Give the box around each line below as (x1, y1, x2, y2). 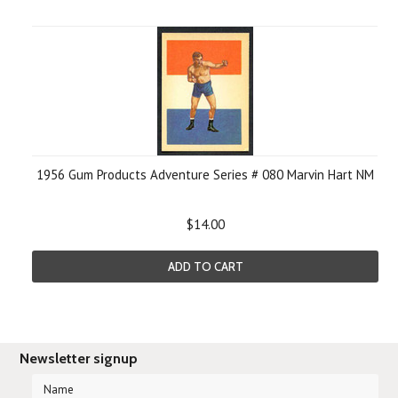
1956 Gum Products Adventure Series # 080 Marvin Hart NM (36, 166, 374, 183)
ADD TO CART (167, 259, 243, 274)
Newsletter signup (20, 350, 139, 367)
